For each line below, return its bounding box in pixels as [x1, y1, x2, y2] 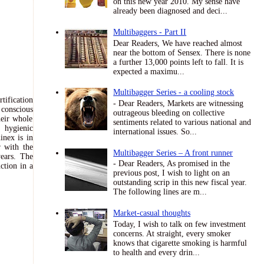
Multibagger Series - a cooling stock [113, 88, 235, 97]
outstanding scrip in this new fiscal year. [113, 178, 247, 187]
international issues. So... [113, 127, 197, 136]
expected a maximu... [113, 67, 185, 76]
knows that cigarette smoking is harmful [113, 238, 247, 247]
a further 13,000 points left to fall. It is [113, 57, 244, 67]
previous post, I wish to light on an [113, 169, 230, 178]
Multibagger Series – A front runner [113, 148, 233, 157]
